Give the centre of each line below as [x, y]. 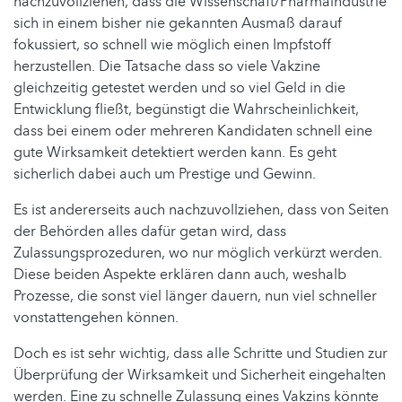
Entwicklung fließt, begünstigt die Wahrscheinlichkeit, [186, 109]
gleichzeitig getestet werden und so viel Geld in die [179, 87]
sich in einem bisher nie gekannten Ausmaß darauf [178, 23]
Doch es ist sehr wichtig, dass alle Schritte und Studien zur [201, 353]
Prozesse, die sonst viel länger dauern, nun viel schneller [195, 296]
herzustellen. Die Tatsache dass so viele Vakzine [167, 66]
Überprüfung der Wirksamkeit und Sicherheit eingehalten [200, 375]
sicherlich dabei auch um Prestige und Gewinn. [165, 174]
